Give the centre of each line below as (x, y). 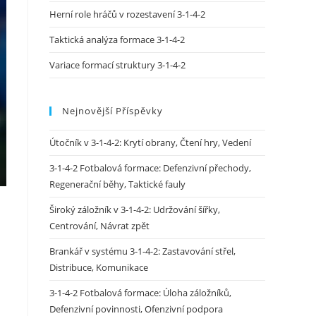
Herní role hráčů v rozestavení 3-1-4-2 (127, 14)
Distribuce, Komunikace (99, 267)
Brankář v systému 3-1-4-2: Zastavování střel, (142, 251)
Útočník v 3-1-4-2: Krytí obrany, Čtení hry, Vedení (150, 142)
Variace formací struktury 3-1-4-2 (117, 65)
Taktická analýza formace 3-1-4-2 (117, 39)
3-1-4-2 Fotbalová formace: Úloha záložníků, (140, 293)
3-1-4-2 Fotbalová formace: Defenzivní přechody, (150, 168)
